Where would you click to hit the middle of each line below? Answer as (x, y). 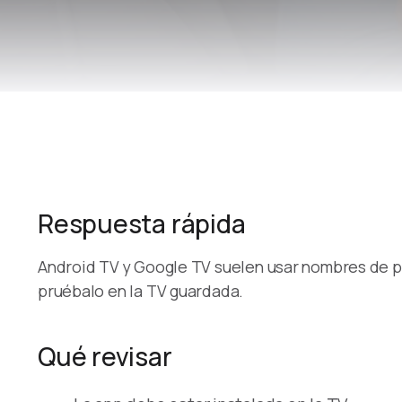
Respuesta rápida (142, 223)
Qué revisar (105, 356)
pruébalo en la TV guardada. (141, 291)
